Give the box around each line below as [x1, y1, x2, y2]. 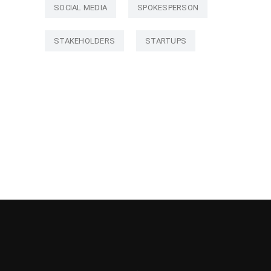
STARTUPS [145, 36, 187, 45]
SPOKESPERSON [137, 2, 199, 12]
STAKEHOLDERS [54, 36, 116, 45]
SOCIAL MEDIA [54, 2, 108, 12]
